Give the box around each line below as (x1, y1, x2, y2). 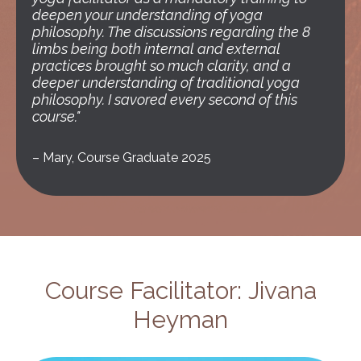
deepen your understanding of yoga (32, 6, 263, 24)
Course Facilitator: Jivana (44, 276, 317, 305)
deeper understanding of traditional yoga (32, 74, 300, 92)
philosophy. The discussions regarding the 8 (32, 23, 310, 41)
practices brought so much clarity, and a (32, 57, 291, 75)
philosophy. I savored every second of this (32, 91, 297, 109)
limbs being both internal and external (32, 40, 280, 58)
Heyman (133, 305, 228, 334)
